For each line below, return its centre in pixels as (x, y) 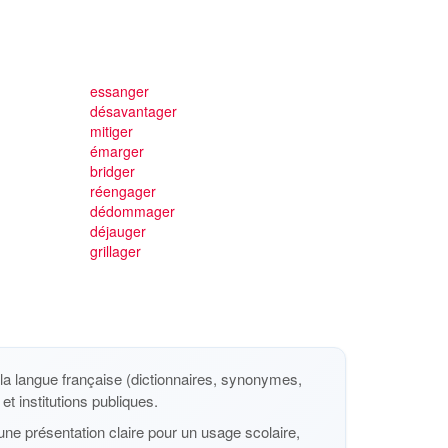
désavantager (133, 111)
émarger (116, 151)
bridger (112, 171)
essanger (119, 91)
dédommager (132, 211)
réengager (122, 191)
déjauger (117, 231)
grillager (115, 251)
